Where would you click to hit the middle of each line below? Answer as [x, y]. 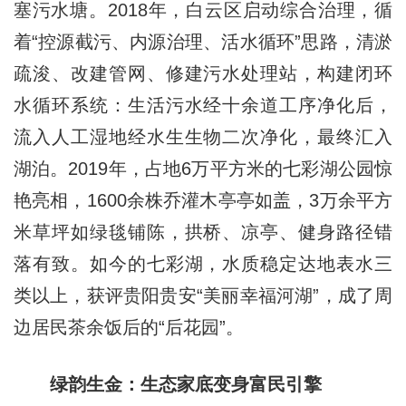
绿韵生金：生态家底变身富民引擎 [167, 385]
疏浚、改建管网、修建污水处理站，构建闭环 [203, 74]
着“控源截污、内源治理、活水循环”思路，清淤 [203, 42]
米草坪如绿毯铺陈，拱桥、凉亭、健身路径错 [203, 232]
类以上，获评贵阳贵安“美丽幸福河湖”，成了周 [203, 296]
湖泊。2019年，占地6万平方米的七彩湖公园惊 [203, 169]
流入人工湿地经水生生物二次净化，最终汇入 [203, 137]
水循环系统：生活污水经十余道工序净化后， [203, 106]
